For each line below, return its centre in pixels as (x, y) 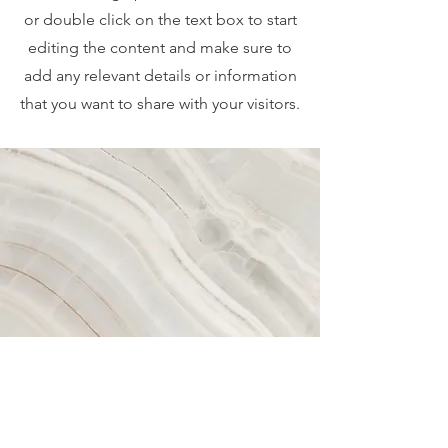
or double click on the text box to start (160, 19)
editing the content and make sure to (160, 47)
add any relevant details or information (160, 75)
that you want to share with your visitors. (160, 103)
